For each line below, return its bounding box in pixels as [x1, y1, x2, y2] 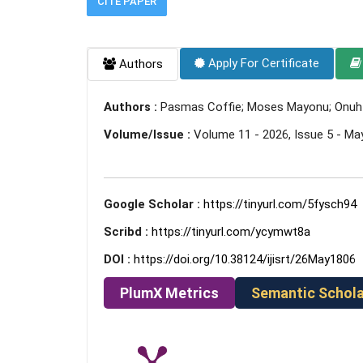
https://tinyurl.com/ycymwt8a [152, 224, 310, 239]
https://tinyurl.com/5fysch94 [203, 197, 357, 211]
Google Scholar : [104, 197, 203, 211]
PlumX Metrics [120, 284, 219, 301]
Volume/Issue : [104, 127, 194, 142]
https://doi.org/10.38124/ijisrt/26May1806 [134, 252, 356, 267]
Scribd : [104, 224, 152, 239]
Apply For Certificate [205, 56, 319, 70]
